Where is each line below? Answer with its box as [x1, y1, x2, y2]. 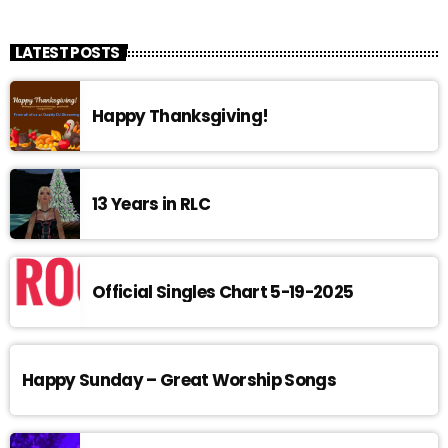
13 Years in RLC [92, 192, 210, 217]
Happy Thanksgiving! [92, 104, 269, 129]
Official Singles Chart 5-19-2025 [92, 280, 354, 305]
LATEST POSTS [14, 42, 120, 64]
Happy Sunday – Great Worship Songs [22, 368, 337, 393]
